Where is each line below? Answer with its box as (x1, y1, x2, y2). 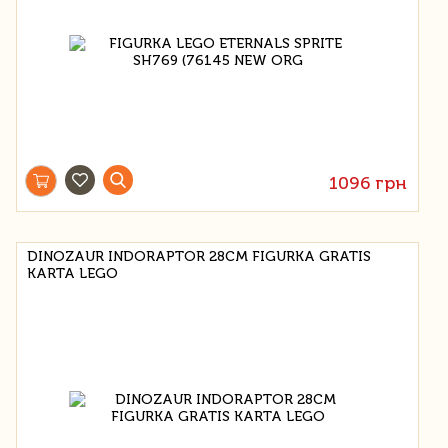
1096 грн (329, 171, 408, 194)
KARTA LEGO (27, 264, 118, 282)
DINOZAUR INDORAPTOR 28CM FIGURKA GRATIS (27, 247, 371, 265)
